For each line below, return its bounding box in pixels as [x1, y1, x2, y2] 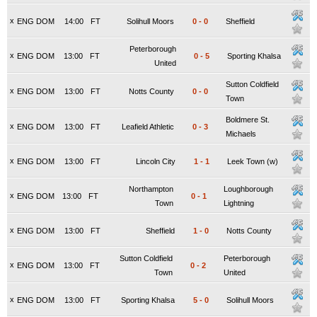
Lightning [224, 199, 254, 207]
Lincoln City [136, 157, 175, 166]
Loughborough [224, 185, 273, 193]
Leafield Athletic [122, 122, 174, 131]
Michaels [226, 129, 256, 138]
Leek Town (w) [227, 157, 278, 166]
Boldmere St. [226, 115, 270, 124]
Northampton [129, 185, 173, 193]
